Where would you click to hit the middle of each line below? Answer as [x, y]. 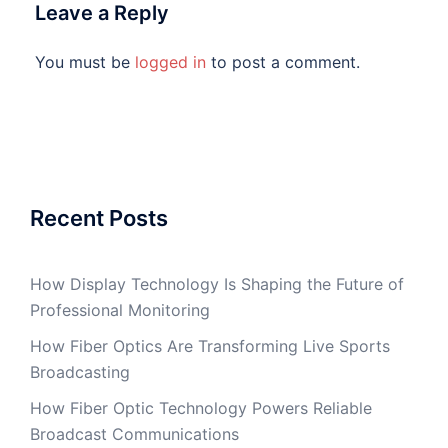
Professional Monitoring [120, 310]
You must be [85, 62]
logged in [170, 62]
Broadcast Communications [134, 434]
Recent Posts [99, 218]
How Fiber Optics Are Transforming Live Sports [210, 346]
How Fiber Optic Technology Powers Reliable [201, 408]
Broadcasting [80, 372]
